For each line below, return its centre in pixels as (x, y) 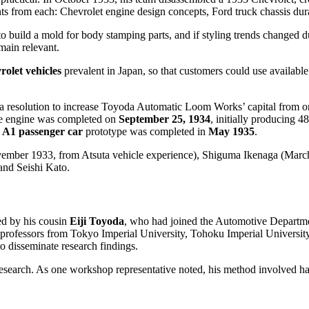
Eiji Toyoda (97, 221)
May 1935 (231, 132)
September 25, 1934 (165, 119)
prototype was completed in (146, 132)
